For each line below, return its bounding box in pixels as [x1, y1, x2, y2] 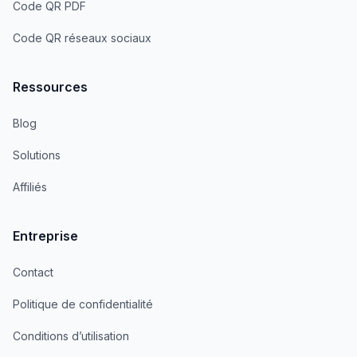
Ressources [13, 79, 88, 95]
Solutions [13, 148, 61, 162]
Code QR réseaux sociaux [13, 31, 151, 45]
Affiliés [13, 180, 47, 194]
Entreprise [13, 228, 78, 244]
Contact [13, 265, 53, 279]
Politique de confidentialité [13, 297, 153, 311]
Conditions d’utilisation [13, 329, 129, 343]
